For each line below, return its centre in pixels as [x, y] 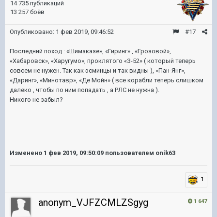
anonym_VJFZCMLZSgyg [93, 202]
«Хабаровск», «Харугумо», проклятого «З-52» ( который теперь [103, 61]
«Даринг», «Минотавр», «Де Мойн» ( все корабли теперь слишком [107, 80]
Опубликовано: [33, 31]
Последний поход [37, 51]
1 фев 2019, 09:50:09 [74, 153]
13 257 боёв [27, 12]
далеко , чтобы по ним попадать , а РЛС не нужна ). [85, 90]
